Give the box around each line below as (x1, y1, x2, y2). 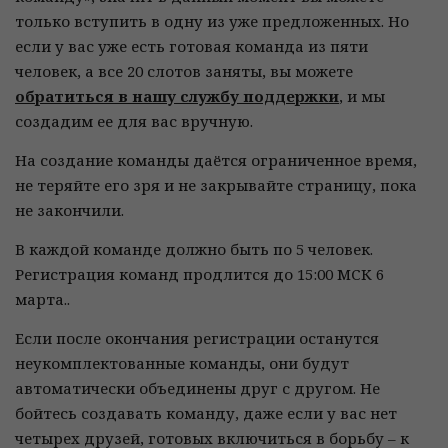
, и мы (339, 86, 385, 106)
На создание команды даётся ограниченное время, (15, 150, 417, 170)
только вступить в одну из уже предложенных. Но (15, 11, 409, 31)
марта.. (15, 289, 70, 309)
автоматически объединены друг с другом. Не (15, 378, 380, 398)
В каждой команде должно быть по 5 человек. (15, 239, 373, 259)
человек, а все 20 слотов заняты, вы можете (15, 61, 353, 81)
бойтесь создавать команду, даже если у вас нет (15, 403, 397, 423)
